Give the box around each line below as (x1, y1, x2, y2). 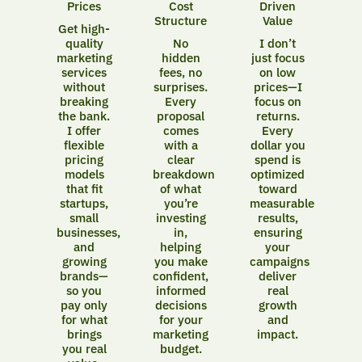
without (63, 78, 106, 95)
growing (61, 253, 107, 269)
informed (155, 282, 206, 298)
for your (158, 311, 203, 327)
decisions (154, 297, 207, 313)
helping (160, 238, 202, 255)
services (61, 64, 107, 80)
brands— (60, 267, 109, 284)
